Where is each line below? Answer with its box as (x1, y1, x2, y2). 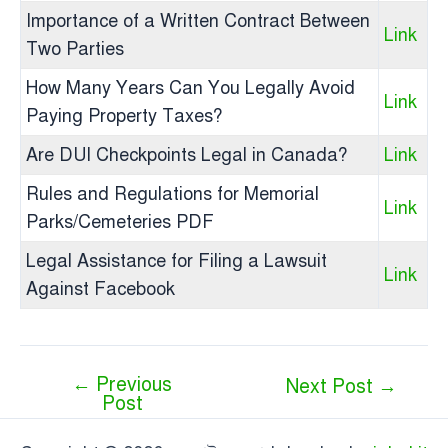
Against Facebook (26, 278, 175, 300)
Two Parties (26, 38, 124, 60)
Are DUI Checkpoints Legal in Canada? (26, 144, 347, 166)
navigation (19, 403, 105, 425)
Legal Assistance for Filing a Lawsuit (26, 250, 327, 272)
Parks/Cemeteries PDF (26, 211, 214, 233)
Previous (91, 372, 172, 397)
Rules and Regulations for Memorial (26, 183, 319, 205)
